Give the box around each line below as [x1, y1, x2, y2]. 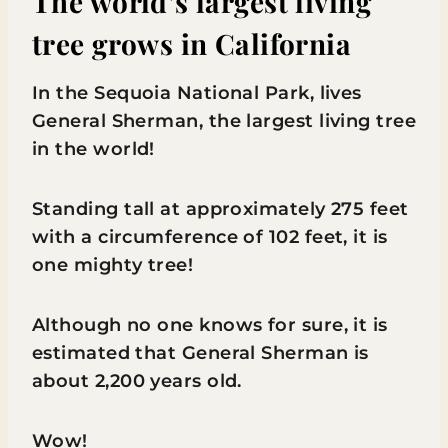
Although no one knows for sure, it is [32, 314, 388, 336]
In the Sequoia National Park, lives [32, 82, 362, 104]
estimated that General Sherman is [32, 342, 369, 364]
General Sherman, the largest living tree [32, 110, 417, 132]
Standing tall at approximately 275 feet [32, 198, 409, 220]
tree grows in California [32, 25, 352, 62]
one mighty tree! [32, 254, 199, 276]
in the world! [32, 138, 161, 160]
